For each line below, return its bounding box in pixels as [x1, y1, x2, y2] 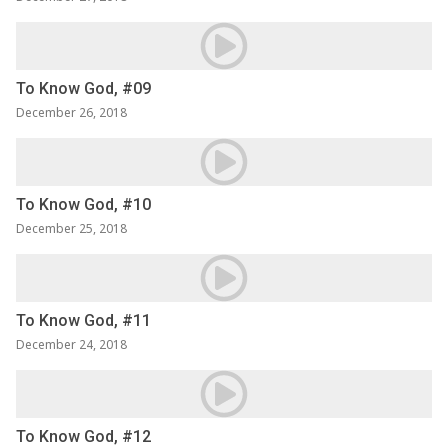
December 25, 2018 [16, 220, 127, 238]
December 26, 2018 [16, 104, 127, 122]
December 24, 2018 [16, 336, 127, 354]
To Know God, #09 [16, 79, 151, 99]
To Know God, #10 [16, 195, 151, 215]
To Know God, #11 [16, 311, 151, 331]
